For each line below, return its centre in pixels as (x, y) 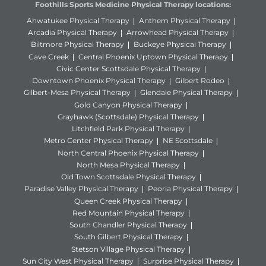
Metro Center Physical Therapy (99, 141)
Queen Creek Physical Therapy (128, 201)
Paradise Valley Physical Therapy (81, 189)
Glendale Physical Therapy (186, 93)
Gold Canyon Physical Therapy (128, 104)
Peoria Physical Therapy (190, 189)
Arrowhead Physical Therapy (178, 33)
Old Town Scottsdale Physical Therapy (128, 177)
